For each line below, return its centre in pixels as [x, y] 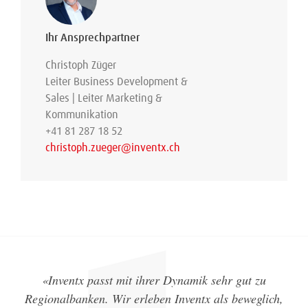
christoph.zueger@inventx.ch [113, 148]
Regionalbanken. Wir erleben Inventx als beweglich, [154, 298]
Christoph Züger [81, 65]
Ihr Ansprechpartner [92, 38]
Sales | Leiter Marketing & [104, 98]
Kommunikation [82, 115]
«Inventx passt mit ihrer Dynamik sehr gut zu [154, 280]
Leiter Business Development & [117, 82]
